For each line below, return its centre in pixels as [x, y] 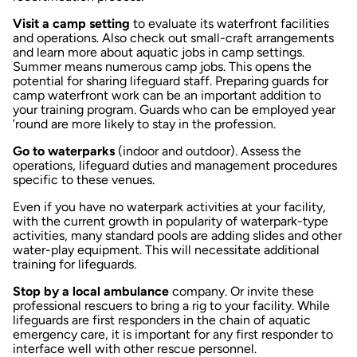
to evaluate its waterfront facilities [229, 23]
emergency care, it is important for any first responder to [173, 334]
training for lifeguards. [75, 264]
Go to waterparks [64, 151]
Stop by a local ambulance [91, 291]
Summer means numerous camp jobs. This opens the [162, 66]
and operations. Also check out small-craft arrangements [173, 37]
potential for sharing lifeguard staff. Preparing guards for [171, 80]
